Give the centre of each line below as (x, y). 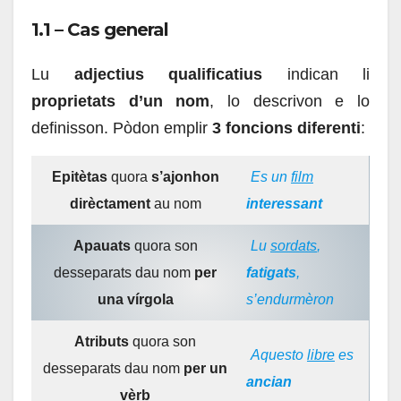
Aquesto (279, 355)
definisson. (72, 128)
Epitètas (79, 177)
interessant (284, 204)
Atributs (102, 342)
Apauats (102, 246)
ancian (269, 382)
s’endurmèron (290, 300)
